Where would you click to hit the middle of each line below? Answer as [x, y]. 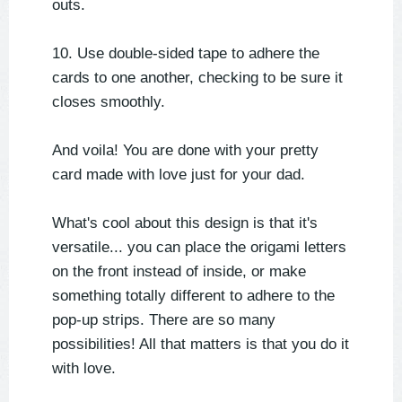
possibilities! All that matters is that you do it [201, 345]
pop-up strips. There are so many [164, 320]
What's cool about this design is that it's [185, 223]
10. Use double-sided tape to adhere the [186, 54]
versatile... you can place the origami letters [199, 248]
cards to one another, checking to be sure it [197, 78]
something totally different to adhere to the [193, 296]
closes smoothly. [109, 102]
